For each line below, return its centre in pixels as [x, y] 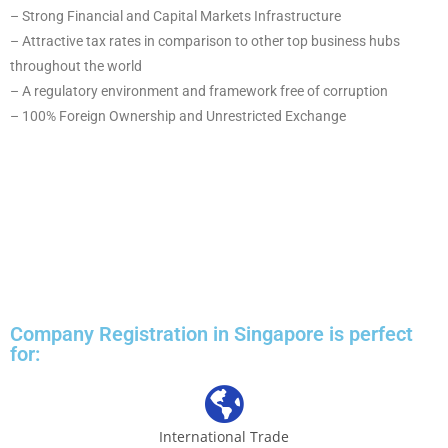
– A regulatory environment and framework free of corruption [199, 91]
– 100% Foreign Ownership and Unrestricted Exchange [178, 116]
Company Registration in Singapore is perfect [211, 334]
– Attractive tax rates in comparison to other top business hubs [205, 41]
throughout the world [76, 66]
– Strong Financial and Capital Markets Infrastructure [175, 16]
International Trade [224, 436]
